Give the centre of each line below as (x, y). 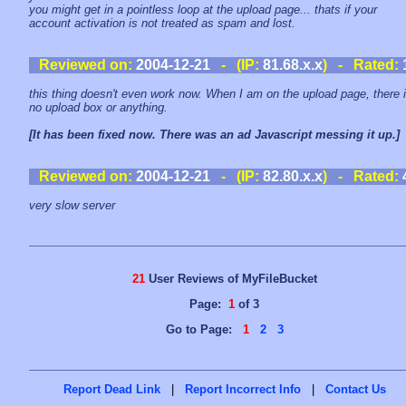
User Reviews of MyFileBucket (231, 278)
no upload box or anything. (98, 107)
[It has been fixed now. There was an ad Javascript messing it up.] (214, 135)
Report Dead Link (111, 389)
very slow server (72, 205)
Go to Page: (204, 329)
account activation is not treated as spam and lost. (162, 23)
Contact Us (355, 389)
